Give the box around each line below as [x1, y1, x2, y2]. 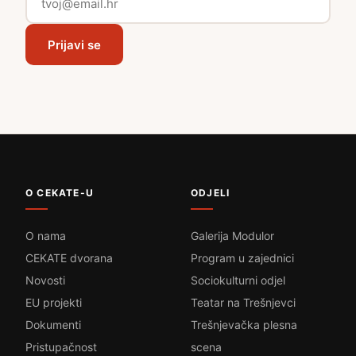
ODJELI [191, 187, 230, 199]
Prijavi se [48, 37, 101, 52]
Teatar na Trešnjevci [191, 296, 296, 310]
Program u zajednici [191, 251, 294, 265]
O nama [25, 229, 66, 243]
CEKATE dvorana [25, 251, 113, 265]
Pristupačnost [25, 340, 97, 354]
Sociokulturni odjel [191, 273, 285, 288]
